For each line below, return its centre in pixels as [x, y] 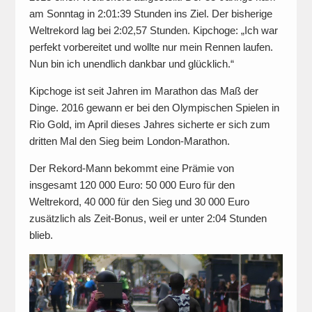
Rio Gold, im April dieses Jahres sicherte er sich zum [149, 125]
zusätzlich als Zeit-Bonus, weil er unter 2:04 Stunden [148, 219]
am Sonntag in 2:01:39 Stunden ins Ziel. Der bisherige [150, 14]
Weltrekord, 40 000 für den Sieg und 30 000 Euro [139, 202]
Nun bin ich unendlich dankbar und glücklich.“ [131, 64]
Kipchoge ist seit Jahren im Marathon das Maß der [143, 91]
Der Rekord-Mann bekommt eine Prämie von [131, 169]
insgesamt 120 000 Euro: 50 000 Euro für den [132, 185]
